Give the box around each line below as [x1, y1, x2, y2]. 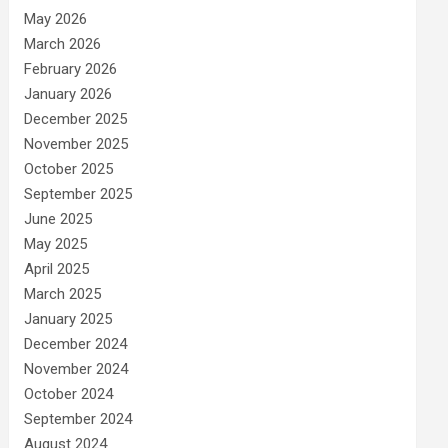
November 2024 [24, 359, 129, 378]
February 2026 [24, 59, 118, 78]
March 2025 [24, 284, 102, 303]
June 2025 [24, 209, 93, 228]
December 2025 [24, 109, 128, 128]
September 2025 [24, 184, 133, 203]
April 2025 [24, 259, 90, 278]
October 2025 [24, 159, 114, 178]
